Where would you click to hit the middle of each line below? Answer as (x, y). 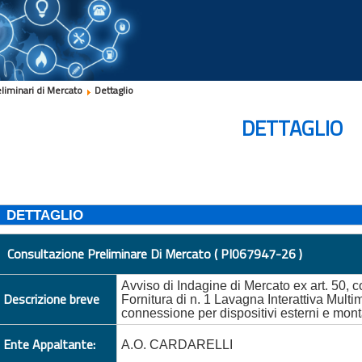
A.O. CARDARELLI (177, 344)
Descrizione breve (52, 299)
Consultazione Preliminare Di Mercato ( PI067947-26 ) (155, 253)
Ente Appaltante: (50, 344)
